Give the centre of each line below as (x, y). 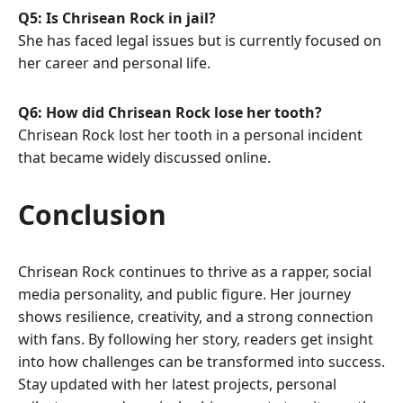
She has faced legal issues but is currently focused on (200, 41)
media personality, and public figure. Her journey (184, 295)
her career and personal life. (114, 63)
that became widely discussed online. (144, 158)
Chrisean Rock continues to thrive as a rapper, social (195, 272)
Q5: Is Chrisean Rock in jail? (117, 18)
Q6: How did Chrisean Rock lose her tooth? (170, 113)
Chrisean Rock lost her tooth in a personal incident (190, 135)
